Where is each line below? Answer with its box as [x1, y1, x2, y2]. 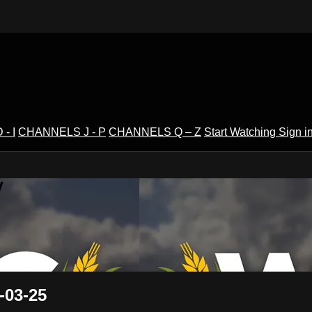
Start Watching [204, 125, 279, 138]
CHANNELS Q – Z [109, 125, 201, 138]
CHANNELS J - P [18, 125, 106, 138]
